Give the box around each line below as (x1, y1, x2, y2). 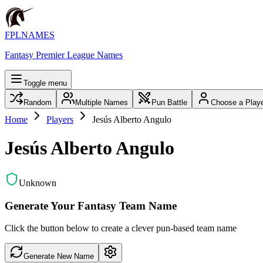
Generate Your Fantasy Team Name (5, 199, 177, 212)
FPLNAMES (5, 30, 55, 40)
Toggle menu (23, 79, 67, 87)
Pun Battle (151, 98, 187, 107)
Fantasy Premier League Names (5, 50, 123, 60)
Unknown (19, 177, 56, 188)
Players (46, 114, 73, 124)
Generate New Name (23, 252, 94, 261)
